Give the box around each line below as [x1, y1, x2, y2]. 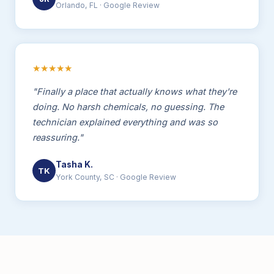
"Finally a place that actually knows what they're [32, 86, 237, 97]
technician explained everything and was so [32, 117, 218, 128]
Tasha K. [56, 160, 93, 169]
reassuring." [32, 132, 83, 143]
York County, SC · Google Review [56, 172, 176, 182]
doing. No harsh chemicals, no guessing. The [32, 102, 224, 113]
